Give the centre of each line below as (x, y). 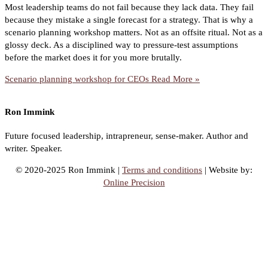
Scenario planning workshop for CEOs (77, 79)
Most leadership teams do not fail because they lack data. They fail (129, 7)
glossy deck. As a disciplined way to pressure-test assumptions (121, 45)
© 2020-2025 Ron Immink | (69, 170)
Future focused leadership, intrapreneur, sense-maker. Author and (127, 135)
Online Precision (134, 182)
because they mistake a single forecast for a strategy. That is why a (129, 19)
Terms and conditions (162, 170)
